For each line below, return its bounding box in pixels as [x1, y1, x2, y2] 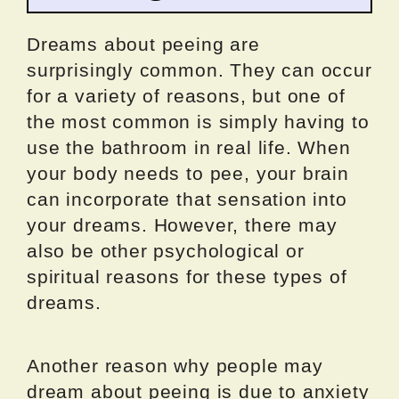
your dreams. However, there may [27, 214, 338, 235]
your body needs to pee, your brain [27, 162, 349, 183]
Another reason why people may [27, 354, 323, 376]
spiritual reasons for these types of [27, 265, 347, 287]
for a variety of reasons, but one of [27, 85, 346, 106]
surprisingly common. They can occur [27, 59, 372, 80]
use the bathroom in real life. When [27, 136, 351, 158]
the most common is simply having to [27, 110, 370, 132]
